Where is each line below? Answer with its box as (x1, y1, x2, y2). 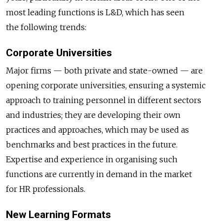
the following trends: (6, 22, 86, 33)
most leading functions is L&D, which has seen (6, 7, 184, 18)
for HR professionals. (6, 184, 85, 194)
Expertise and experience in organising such (6, 154, 178, 164)
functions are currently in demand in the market (6, 169, 192, 179)
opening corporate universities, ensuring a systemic (6, 80, 206, 90)
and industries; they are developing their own (6, 110, 181, 120)
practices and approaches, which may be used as (6, 124, 189, 135)
